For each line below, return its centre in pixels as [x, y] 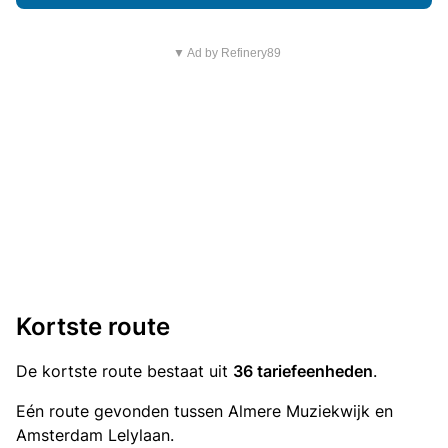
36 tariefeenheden [303, 371]
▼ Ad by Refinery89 [226, 53]
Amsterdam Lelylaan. [95, 435]
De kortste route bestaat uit [124, 371]
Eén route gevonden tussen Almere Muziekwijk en [204, 411]
